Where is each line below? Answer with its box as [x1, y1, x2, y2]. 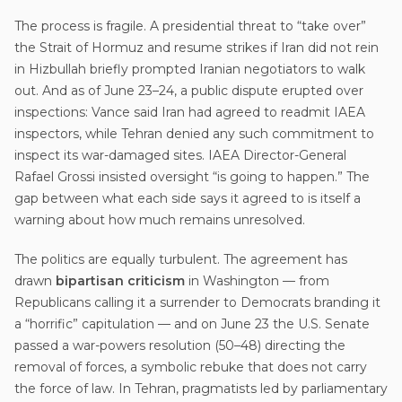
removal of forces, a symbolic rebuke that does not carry [14, 358, 367, 375]
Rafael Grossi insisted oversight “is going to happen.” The [14, 168, 370, 185]
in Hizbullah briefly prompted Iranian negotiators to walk [14, 60, 365, 77]
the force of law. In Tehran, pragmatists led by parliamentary [14, 380, 388, 397]
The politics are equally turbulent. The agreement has [14, 250, 347, 267]
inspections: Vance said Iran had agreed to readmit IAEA [14, 103, 365, 120]
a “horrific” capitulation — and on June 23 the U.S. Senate [14, 315, 370, 332]
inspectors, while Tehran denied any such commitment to [14, 125, 374, 142]
